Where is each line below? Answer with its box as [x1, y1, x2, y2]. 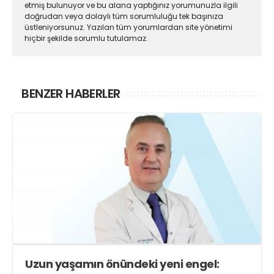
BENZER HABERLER [21, 85, 120, 103]
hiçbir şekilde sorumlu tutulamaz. [24, 33, 148, 44]
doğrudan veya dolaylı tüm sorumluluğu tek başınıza [24, 11, 223, 22]
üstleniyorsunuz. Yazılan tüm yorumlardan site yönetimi [24, 22, 232, 33]
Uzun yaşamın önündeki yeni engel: [25, 256, 220, 272]
